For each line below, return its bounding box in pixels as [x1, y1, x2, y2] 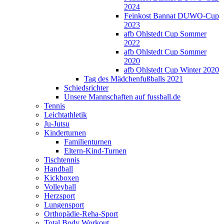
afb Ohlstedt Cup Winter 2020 [124, 65, 219, 74]
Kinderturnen [44, 128, 86, 137]
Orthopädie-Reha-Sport [44, 209, 118, 218]
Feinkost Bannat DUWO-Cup [124, 11, 219, 20]
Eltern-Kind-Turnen [64, 146, 126, 155]
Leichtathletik [44, 110, 87, 119]
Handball [44, 164, 73, 173]
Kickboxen [44, 173, 79, 182]
